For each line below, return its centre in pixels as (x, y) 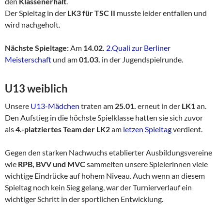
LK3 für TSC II (91, 13)
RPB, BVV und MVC (52, 164)
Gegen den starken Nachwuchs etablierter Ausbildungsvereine (108, 152)
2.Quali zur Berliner (138, 47)
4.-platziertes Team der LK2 (63, 129)
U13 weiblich (36, 88)
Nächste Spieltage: (38, 47)
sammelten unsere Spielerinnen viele (147, 164)
